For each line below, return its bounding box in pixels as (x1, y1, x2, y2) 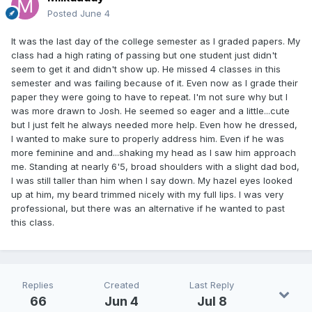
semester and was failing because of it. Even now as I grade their (11, 77, 298, 88)
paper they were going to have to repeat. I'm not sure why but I (11, 91, 288, 102)
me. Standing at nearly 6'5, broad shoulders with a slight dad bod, (11, 160, 299, 172)
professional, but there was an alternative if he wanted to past (11, 202, 285, 214)
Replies (22, 279, 54, 290)
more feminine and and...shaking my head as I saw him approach (11, 146, 296, 158)
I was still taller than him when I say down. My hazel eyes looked (11, 174, 292, 186)
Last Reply (189, 279, 234, 290)
